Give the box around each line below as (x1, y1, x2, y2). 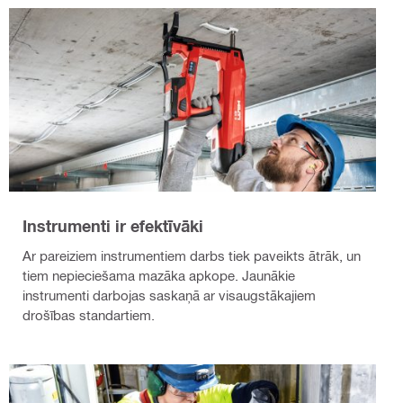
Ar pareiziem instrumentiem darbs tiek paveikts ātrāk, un (22, 247, 361, 264)
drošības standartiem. (22, 307, 155, 324)
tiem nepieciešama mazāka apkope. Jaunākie (22, 267, 295, 284)
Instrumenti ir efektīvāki (22, 216, 203, 237)
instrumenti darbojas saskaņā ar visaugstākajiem (22, 287, 316, 304)
